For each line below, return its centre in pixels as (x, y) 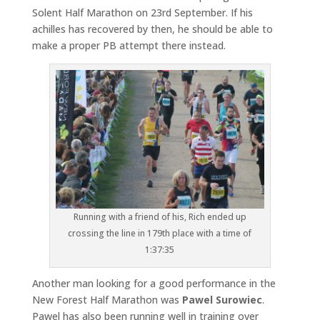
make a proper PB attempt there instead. (129, 45)
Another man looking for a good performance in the (154, 284)
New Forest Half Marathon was (107, 300)
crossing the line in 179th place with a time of (160, 234)
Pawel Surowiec (222, 300)
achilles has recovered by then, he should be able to (152, 29)
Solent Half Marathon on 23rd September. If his (142, 12)
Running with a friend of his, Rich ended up (160, 217)
